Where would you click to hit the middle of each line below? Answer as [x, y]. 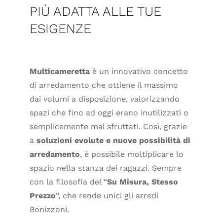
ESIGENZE [60, 28]
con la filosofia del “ [68, 182]
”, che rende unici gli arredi [107, 195]
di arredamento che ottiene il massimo [104, 85]
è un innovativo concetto [139, 71]
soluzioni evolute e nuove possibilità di [113, 140]
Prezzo [43, 195]
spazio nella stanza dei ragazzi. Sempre [106, 168]
